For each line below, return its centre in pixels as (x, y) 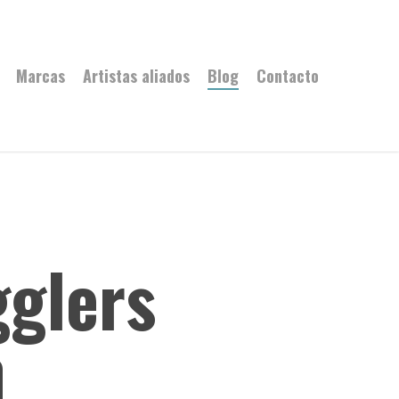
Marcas (41, 76)
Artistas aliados (136, 76)
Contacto (288, 76)
